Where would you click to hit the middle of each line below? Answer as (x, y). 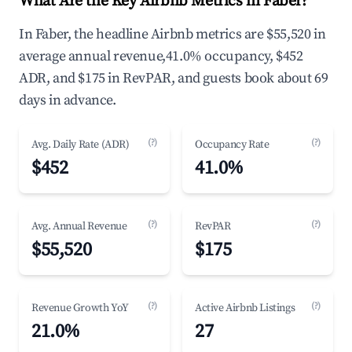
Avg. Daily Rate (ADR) (81, 145)
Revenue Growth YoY (80, 308)
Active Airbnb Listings (245, 308)
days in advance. (68, 100)
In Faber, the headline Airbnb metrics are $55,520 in (172, 34)
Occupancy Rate (232, 145)
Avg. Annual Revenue (79, 226)
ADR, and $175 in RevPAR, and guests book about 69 (174, 78)
